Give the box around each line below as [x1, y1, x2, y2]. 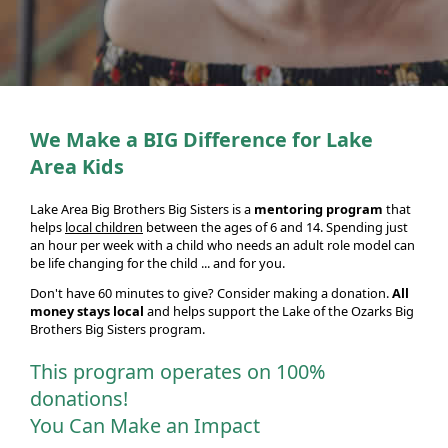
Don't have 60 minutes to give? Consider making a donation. [30, 284, 392, 303]
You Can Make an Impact [30, 412, 260, 440]
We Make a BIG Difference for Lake [30, 125, 373, 153]
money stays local [30, 302, 144, 321]
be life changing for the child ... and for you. [30, 253, 285, 272]
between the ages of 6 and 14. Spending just [143, 217, 408, 236]
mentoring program [254, 199, 383, 218]
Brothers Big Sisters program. [30, 320, 205, 339]
